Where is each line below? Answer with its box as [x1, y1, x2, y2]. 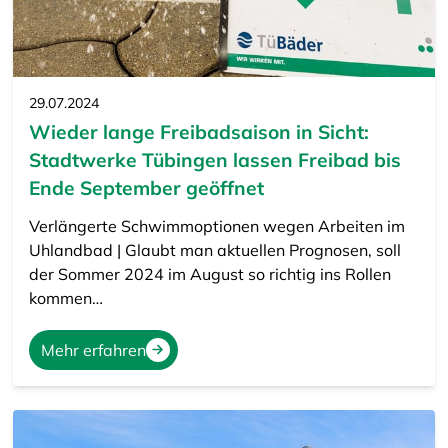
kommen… [28, 287, 103, 308]
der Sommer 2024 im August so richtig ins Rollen [28, 263, 391, 284]
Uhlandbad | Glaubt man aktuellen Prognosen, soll [28, 239, 401, 260]
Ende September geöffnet [28, 175, 264, 200]
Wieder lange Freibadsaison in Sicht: [28, 119, 369, 144]
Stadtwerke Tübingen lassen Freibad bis [28, 147, 401, 172]
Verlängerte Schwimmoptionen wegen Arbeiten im [28, 215, 405, 236]
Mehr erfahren [40, 339, 146, 360]
